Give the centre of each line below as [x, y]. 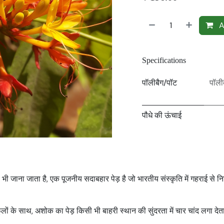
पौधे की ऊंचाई [162, 115]
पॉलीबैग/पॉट [159, 83]
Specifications [164, 60]
